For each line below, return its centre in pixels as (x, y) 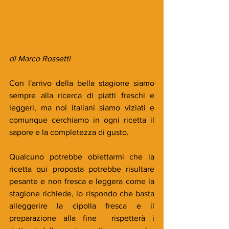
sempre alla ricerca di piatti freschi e (82, 95)
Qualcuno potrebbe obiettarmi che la (82, 157)
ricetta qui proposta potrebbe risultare (82, 169)
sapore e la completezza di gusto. (69, 132)
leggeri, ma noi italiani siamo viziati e (82, 108)
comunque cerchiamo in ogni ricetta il (82, 120)
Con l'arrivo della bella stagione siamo (82, 83)
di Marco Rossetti (40, 59)
